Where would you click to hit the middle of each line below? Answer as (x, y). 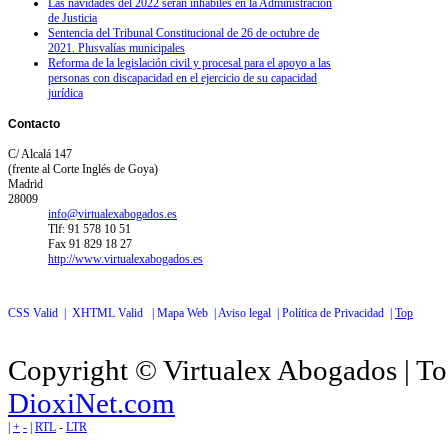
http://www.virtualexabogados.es (125, 258)
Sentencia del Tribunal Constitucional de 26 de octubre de (183, 32)
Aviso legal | (250, 312)
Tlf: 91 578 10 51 (89, 228)
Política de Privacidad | (338, 312)
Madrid (25, 183)
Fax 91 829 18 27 (90, 243)
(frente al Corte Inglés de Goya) (83, 168)
